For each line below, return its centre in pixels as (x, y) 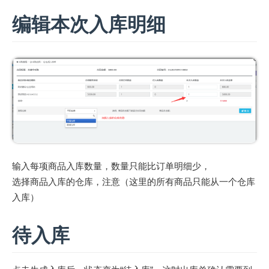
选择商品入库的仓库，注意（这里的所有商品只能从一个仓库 (134, 182)
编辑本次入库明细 (89, 24)
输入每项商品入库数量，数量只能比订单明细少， (111, 166)
